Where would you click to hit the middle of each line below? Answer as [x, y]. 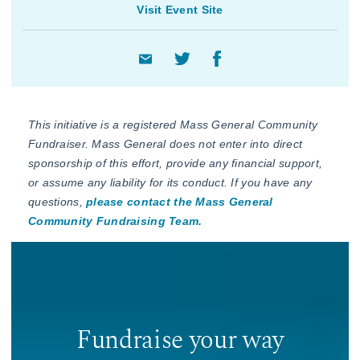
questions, [57, 202]
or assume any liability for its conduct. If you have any [170, 183]
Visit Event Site [180, 10]
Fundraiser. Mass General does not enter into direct [166, 144]
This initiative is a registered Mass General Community [173, 125]
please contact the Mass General [180, 202]
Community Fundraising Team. [115, 221]
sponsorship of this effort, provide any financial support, [176, 164]
